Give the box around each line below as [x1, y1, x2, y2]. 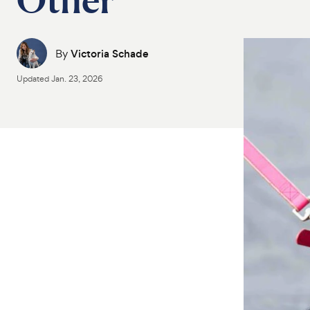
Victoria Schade [71, 46, 149, 61]
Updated [17, 73, 51, 84]
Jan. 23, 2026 [51, 73, 102, 84]
